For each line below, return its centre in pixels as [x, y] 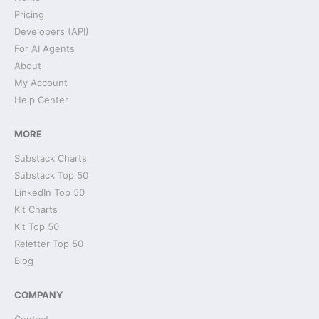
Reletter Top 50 [49, 244]
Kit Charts [36, 209]
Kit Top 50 [37, 226]
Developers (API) [52, 31]
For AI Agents [45, 48]
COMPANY [38, 295]
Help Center [41, 100]
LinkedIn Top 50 [49, 192]
